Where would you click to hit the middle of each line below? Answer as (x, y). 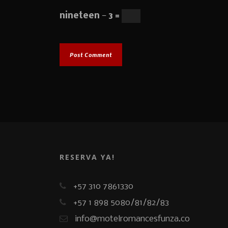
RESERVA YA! (87, 157)
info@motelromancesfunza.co (132, 219)
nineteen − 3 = (91, 16)
